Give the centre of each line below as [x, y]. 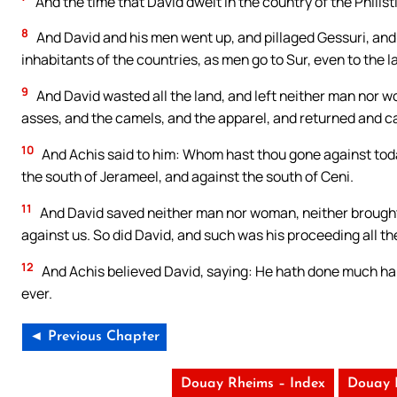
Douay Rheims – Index [253, 383]
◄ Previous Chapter [94, 336]
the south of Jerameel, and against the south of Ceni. [187, 177]
